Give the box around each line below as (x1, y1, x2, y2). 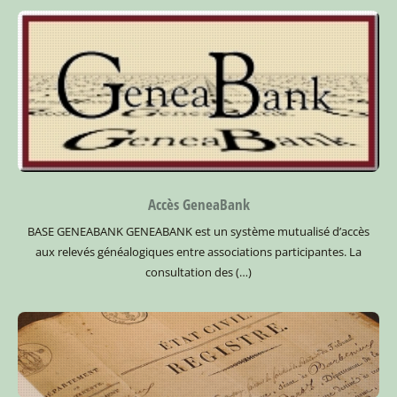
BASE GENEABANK (27, 222, 126, 239)
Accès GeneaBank (147, 194, 250, 215)
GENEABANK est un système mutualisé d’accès (126, 222, 370, 239)
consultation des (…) (145, 263, 252, 280)
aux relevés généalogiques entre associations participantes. (35, 243, 349, 260)
